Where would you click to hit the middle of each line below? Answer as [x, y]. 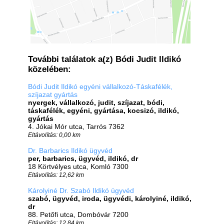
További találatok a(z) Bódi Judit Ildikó [104, 59]
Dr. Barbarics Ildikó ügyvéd [70, 150]
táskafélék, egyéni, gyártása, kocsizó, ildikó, [103, 110]
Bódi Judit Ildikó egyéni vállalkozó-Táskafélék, [100, 86]
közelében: [49, 69]
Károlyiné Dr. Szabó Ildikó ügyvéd [81, 190]
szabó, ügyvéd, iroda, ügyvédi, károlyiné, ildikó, [110, 198]
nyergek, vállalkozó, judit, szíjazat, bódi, [96, 102]
